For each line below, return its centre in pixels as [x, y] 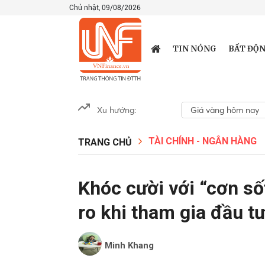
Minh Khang [129, 245]
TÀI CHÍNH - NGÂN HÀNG [203, 141]
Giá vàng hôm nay [225, 110]
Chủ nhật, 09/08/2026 [105, 8]
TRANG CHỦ [105, 142]
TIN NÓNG [194, 49]
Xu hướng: [117, 110]
